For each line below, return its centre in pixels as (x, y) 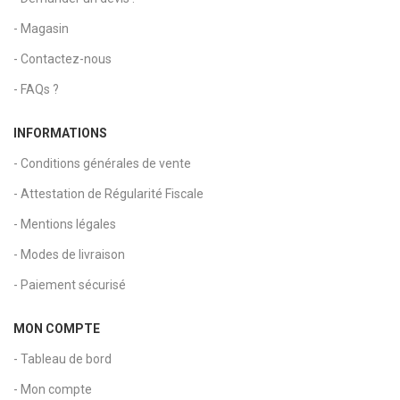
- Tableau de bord (62, 358)
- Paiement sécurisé (70, 284)
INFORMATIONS (60, 133)
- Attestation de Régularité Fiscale (108, 193)
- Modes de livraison (69, 254)
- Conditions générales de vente (102, 163)
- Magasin (41, 28)
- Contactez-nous (62, 58)
